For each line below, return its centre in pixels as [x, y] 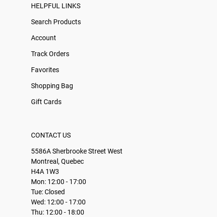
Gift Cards [46, 102]
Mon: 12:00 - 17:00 [59, 182]
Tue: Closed [48, 192]
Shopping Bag [52, 86]
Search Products [56, 22]
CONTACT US [51, 135]
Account [44, 38]
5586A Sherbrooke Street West [77, 151]
